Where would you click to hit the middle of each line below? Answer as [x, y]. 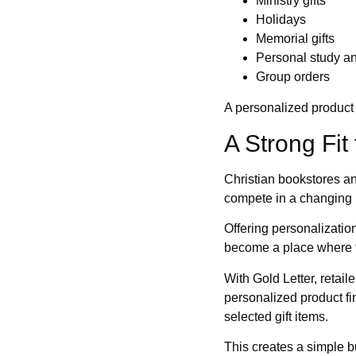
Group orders [293, 77]
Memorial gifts [295, 39]
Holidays [281, 20]
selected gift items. [276, 316]
